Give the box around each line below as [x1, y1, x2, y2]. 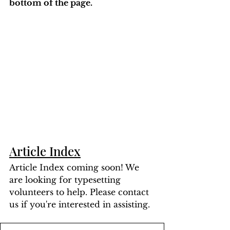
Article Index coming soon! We [9, 162, 142, 173]
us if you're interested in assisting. [9, 199, 150, 210]
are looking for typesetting [9, 175, 123, 185]
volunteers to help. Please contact [9, 187, 151, 198]
